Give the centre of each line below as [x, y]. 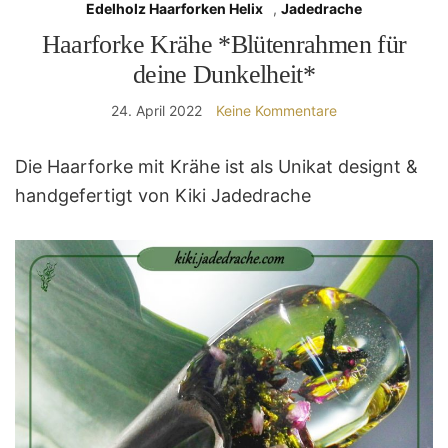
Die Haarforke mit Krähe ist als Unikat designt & [216, 166]
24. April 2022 [156, 110]
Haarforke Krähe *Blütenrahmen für [224, 44]
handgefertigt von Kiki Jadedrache [163, 195]
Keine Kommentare [276, 110]
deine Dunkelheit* [224, 74]
